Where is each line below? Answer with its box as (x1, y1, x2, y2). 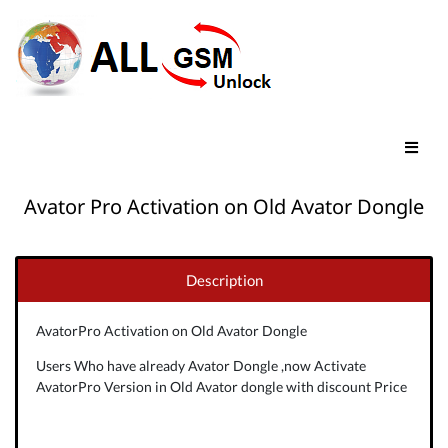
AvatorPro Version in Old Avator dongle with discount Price (35, 377, 410, 395)
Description (185, 271, 263, 289)
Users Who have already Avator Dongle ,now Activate (35, 356, 366, 374)
